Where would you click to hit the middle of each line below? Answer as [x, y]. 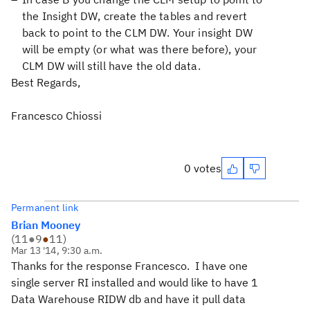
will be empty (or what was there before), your [140, 49]
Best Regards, [46, 82]
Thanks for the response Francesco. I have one [129, 266]
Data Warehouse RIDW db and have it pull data [128, 299]
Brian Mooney [46, 225]
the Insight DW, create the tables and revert [135, 16]
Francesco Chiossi [56, 116]
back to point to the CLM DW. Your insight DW [138, 33]
